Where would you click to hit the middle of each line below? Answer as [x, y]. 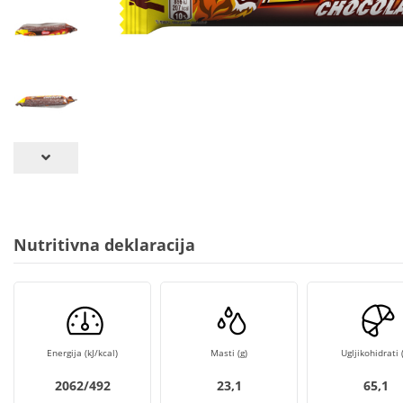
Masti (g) [229, 353]
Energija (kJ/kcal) [82, 353]
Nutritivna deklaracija [104, 245]
